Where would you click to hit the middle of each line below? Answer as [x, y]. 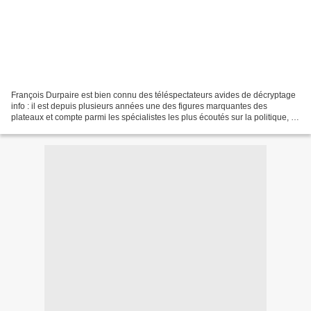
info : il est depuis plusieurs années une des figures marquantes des [139, 106]
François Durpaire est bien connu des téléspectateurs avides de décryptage [153, 95]
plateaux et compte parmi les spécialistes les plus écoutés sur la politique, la [154, 117]
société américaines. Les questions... [81, 128]
